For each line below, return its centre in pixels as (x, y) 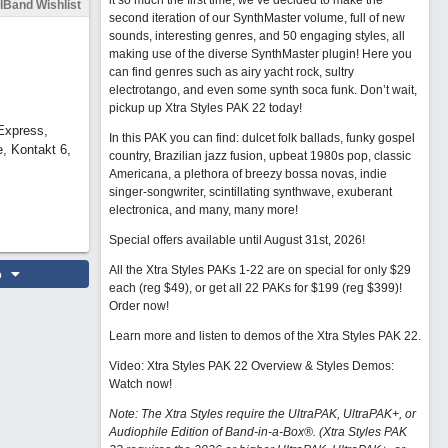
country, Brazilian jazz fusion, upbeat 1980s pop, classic (259, 156)
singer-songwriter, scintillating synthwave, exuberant (250, 192)
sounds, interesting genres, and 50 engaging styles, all (256, 36)
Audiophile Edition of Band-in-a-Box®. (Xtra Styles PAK (257, 432)
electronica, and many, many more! (203, 210)
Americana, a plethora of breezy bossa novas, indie (247, 174)
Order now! (138, 306)
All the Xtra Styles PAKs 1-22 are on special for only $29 (259, 270)
